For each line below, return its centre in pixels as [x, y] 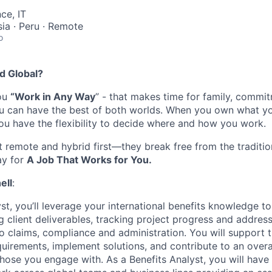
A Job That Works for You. [89, 160]
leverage [62, 206]
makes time [157, 97]
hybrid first [87, 146]
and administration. [142, 233]
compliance [69, 233]
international [138, 206]
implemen [73, 246]
